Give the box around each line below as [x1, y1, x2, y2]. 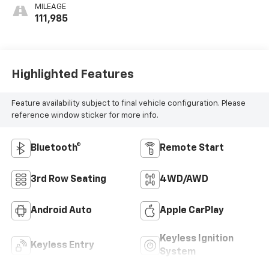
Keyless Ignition [160, 234, 234, 244]
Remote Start [160, 143, 224, 153]
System [160, 247, 196, 257]
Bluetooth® [30, 143, 81, 153]
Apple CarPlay [160, 205, 224, 216]
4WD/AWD [160, 174, 208, 184]
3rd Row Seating [30, 174, 106, 184]
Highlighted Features [11, 68, 134, 80]
